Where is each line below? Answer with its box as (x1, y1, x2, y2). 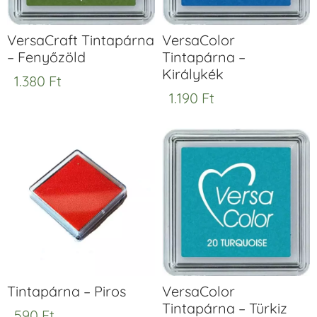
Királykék (162, 65, 224, 83)
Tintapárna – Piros (7, 282, 126, 301)
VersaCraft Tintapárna (7, 31, 154, 50)
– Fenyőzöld (7, 48, 86, 67)
